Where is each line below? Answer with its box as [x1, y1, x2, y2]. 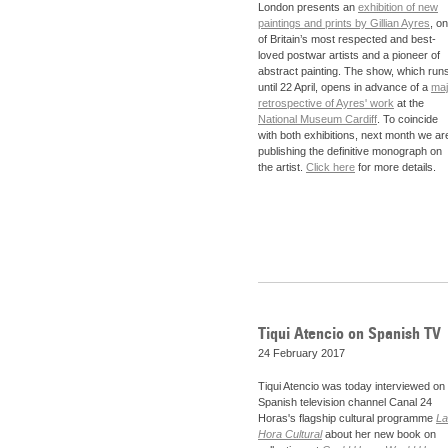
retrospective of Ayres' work [258, 97, 394, 110]
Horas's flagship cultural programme [258, 412, 436, 425]
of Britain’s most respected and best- [258, 33, 436, 46]
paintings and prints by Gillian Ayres [258, 17, 430, 30]
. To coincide [377, 113, 438, 126]
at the [394, 97, 424, 110]
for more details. [355, 161, 439, 174]
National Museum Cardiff [258, 113, 377, 126]
